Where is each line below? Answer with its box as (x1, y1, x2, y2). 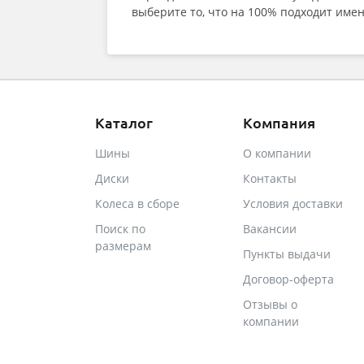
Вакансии (242, 221, 297, 237)
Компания (242, 113, 315, 132)
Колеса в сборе (95, 196, 180, 212)
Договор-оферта (242, 271, 334, 288)
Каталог (95, 113, 153, 132)
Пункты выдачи (242, 246, 331, 262)
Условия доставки (242, 196, 343, 212)
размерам (95, 238, 151, 254)
